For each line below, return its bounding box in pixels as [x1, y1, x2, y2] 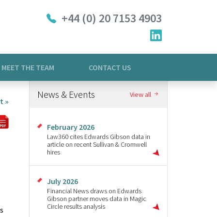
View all [130, 90, 153, 99]
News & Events [37, 88, 95, 100]
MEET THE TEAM [1, 62, 54, 72]
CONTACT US [88, 62, 131, 72]
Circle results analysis [47, 201, 105, 211]
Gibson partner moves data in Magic [47, 194, 146, 203]
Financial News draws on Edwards [47, 186, 141, 195]
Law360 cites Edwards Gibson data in [47, 132, 150, 141]
